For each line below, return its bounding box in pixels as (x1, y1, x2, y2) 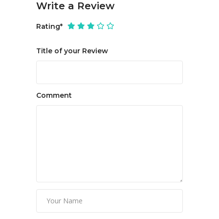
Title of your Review (36, 46, 108, 55)
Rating (36, 22, 60, 31)
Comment (36, 90, 72, 100)
